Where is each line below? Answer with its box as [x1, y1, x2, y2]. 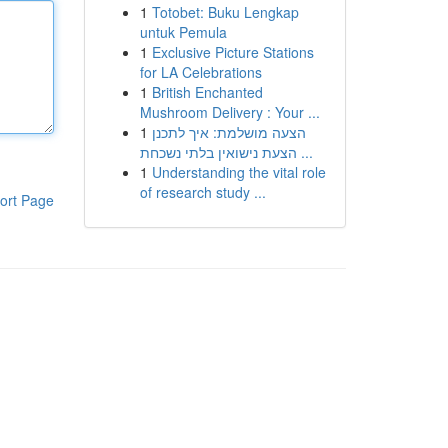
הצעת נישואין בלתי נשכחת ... [296, 142, 313, 162]
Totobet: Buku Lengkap [151, 2, 299, 22]
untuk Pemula [139, 22, 227, 42]
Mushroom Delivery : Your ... [139, 102, 320, 122]
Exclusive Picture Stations [151, 42, 314, 62]
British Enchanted [151, 82, 263, 102]
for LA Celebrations [139, 62, 262, 82]
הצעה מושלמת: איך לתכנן [151, 122, 306, 142]
